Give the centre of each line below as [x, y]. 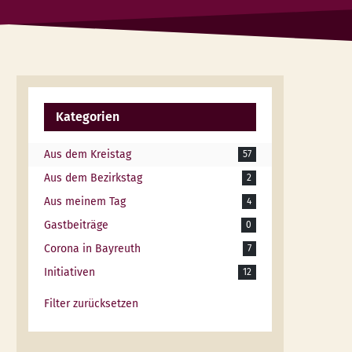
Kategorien [87, 117]
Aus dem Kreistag [87, 154]
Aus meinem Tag [84, 202]
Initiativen [69, 272]
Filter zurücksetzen [91, 304]
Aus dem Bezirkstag [93, 178]
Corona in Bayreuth [92, 249]
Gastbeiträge [76, 225]
